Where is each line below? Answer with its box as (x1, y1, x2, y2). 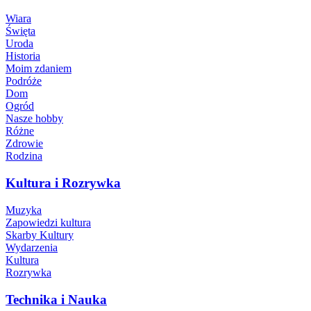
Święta (6, 25, 35, 37)
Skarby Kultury (6, 228, 74, 241)
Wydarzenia (6, 241, 58, 253)
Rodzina (6, 150, 42, 162)
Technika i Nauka (6, 292, 107, 307)
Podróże (6, 75, 42, 87)
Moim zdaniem (6, 62, 72, 75)
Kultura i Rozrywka (6, 176, 121, 191)
